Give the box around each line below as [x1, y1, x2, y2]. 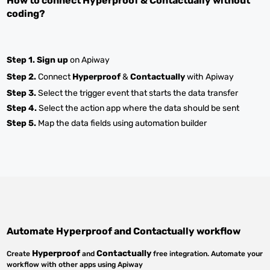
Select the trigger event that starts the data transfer [36, 88, 239, 98]
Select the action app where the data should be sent [37, 103, 240, 113]
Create [7, 250, 33, 258]
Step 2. [7, 72, 37, 82]
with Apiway [185, 72, 234, 82]
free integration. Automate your [151, 250, 263, 258]
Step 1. [7, 55, 36, 65]
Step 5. [7, 118, 37, 128]
